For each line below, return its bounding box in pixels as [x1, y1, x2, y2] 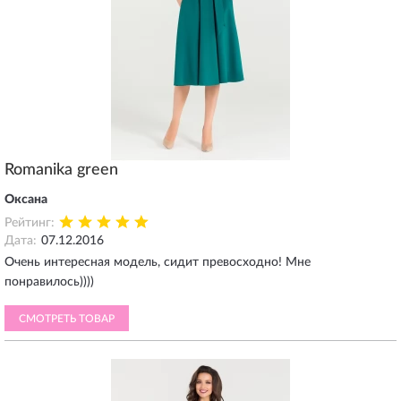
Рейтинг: [4, 217, 55, 229]
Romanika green [4, 162, 118, 178]
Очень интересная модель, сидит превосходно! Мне [4, 256, 311, 269]
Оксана [4, 193, 47, 206]
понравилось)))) [4, 276, 94, 288]
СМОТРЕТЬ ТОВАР [19, 313, 115, 324]
